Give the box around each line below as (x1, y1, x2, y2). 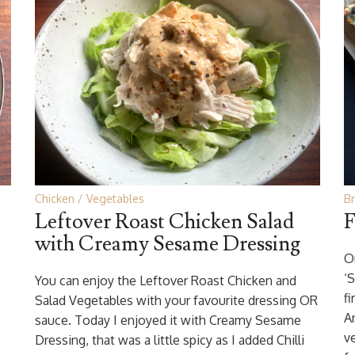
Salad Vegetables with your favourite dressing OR (35, 292, 318, 308)
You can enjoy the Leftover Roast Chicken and (35, 273, 296, 288)
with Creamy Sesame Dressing (35, 231, 300, 258)
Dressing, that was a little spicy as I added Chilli (35, 332, 304, 348)
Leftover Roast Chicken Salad (35, 208, 294, 235)
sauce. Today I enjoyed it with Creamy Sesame (35, 312, 301, 328)
